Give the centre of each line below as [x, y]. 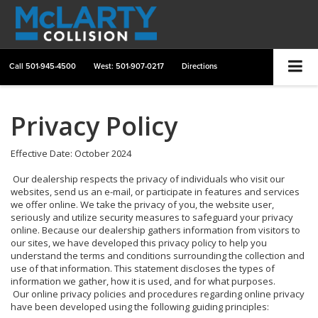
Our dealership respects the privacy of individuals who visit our [148, 179]
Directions [199, 66]
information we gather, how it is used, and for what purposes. [143, 281]
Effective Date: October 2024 [71, 153]
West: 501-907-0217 [129, 66]
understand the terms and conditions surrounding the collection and [158, 255]
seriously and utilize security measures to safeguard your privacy [152, 217]
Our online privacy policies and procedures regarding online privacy [158, 294]
